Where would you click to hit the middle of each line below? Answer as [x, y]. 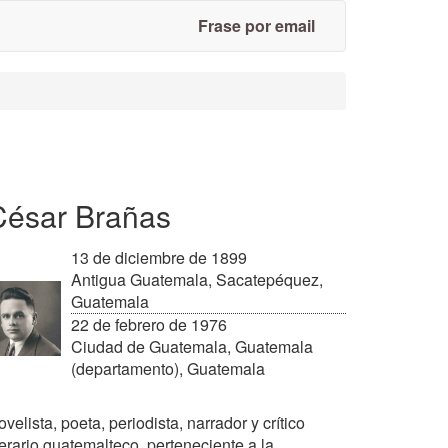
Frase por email [256, 25]
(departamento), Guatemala [168, 368]
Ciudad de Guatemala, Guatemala [192, 346]
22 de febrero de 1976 [149, 324]
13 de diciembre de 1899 [159, 257]
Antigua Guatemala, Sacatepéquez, [197, 279]
